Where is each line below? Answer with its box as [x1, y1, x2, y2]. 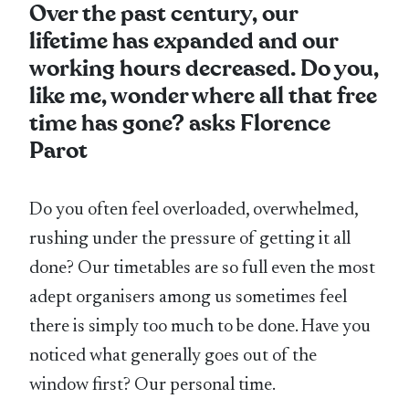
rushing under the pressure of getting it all [29, 229, 351, 248]
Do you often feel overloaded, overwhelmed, [29, 200, 359, 219]
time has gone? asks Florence [29, 108, 331, 139]
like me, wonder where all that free [29, 80, 378, 111]
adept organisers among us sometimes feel [29, 288, 348, 307]
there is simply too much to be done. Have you [29, 317, 372, 336]
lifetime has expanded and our [29, 26, 339, 57]
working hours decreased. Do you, [29, 53, 380, 84]
